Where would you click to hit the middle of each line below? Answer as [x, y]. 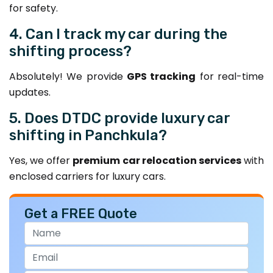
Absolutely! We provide [68, 76]
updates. [30, 92]
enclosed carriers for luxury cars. [87, 176]
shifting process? [70, 51]
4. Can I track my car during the [118, 34]
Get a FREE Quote [81, 213]
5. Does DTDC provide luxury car [120, 118]
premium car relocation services [157, 160]
